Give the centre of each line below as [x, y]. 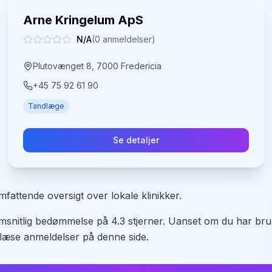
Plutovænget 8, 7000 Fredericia [97, 66]
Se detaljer [136, 140]
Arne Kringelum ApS [83, 20]
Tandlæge [46, 106]
